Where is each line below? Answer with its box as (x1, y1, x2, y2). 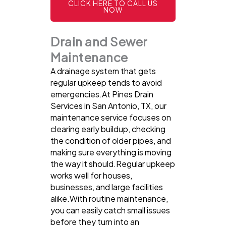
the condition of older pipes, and (50, 135, 171, 146)
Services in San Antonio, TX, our (50, 100, 166, 111)
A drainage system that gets (50, 66, 156, 77)
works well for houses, (50, 170, 132, 181)
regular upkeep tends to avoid (50, 77, 162, 88)
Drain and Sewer (50, 34, 148, 49)
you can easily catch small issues (50, 205, 170, 216)
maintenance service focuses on (50, 112, 171, 123)
